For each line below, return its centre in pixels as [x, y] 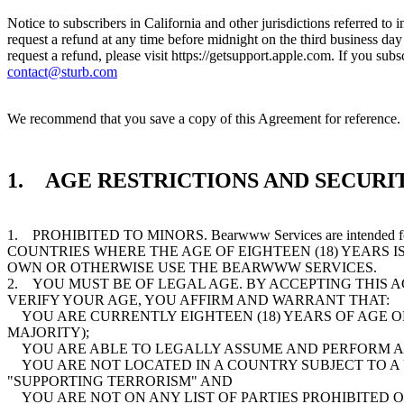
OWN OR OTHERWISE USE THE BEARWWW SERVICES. [194, 268]
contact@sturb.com [62, 71]
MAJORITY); [50, 333]
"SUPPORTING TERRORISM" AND [122, 381]
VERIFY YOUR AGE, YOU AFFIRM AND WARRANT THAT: [200, 300]
